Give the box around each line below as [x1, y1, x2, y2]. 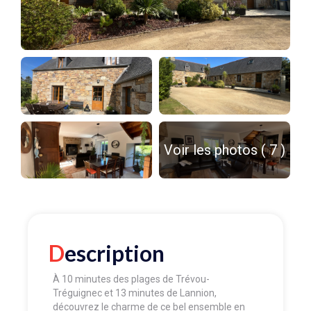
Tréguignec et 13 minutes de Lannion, [53, 287, 217, 299]
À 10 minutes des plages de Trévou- [53, 273, 210, 285]
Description [65, 239, 165, 267]
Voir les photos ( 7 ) [164, 142, 285, 159]
